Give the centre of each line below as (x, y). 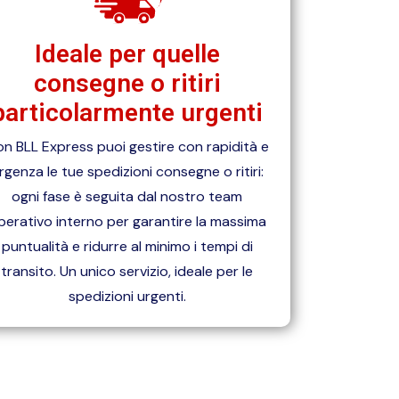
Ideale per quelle (127, 54)
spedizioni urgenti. (127, 297)
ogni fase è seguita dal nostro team (127, 197)
